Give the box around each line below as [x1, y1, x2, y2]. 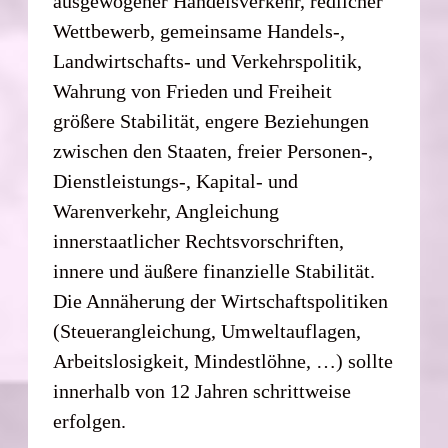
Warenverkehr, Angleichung [53, 199, 280, 222]
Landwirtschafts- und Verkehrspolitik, [53, 49, 363, 72]
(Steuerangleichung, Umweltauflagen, [53, 319, 362, 342]
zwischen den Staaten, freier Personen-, [53, 139, 374, 162]
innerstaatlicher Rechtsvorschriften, [53, 229, 345, 252]
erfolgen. [53, 409, 127, 432]
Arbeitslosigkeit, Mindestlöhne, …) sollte [53, 349, 394, 372]
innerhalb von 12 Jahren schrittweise [53, 379, 352, 402]
